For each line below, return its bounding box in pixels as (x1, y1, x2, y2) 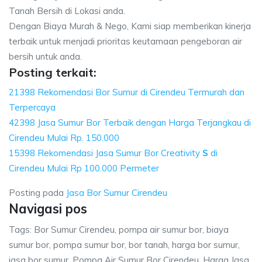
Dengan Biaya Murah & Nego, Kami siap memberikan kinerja (9, 20, 251, 32)
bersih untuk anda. (9, 51, 82, 62)
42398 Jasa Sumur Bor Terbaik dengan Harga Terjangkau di (9, 117, 251, 128)
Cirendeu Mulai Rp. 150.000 (9, 132, 119, 143)
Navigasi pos (9, 201, 87, 217)
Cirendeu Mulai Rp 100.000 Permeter (9, 163, 159, 174)
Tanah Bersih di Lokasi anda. (9, 5, 125, 16)
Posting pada (9, 187, 66, 198)
